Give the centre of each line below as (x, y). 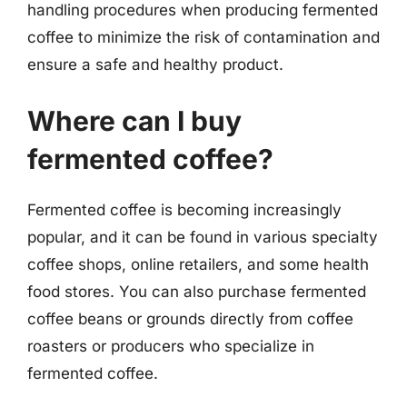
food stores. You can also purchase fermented (197, 291)
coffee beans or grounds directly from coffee (190, 318)
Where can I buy (134, 120)
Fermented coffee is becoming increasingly (184, 209)
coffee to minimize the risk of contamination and (203, 37)
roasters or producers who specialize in (171, 346)
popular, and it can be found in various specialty (203, 237)
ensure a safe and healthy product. (155, 65)
